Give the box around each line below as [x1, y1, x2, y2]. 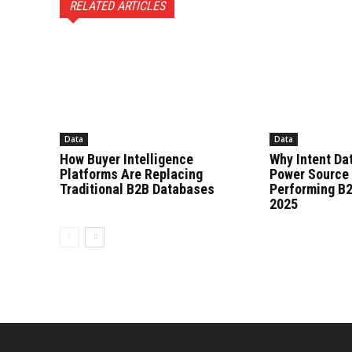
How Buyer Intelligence [60, 151, 193, 168]
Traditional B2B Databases [60, 181, 214, 198]
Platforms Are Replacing [60, 166, 203, 183]
